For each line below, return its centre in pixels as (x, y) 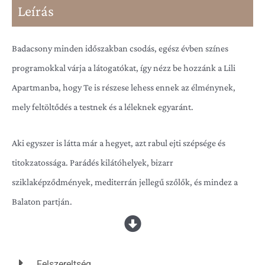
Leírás (36, 11)
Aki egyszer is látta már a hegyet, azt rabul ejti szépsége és (119, 143)
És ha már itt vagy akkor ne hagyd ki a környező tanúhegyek (124, 237)
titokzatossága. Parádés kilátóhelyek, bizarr (93, 162)
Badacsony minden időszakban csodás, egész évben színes (120, 48)
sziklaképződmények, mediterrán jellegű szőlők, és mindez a (125, 182)
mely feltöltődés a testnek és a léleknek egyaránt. (103, 107)
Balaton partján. (42, 201)
